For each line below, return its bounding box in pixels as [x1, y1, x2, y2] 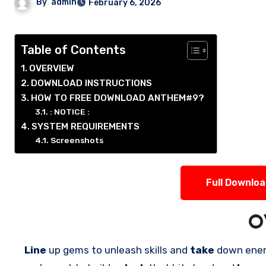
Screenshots [50, 135, 103, 145]
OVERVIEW [29, 63, 75, 74]
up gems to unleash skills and [49, 244, 190, 256]
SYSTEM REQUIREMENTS [31, 121, 140, 132]
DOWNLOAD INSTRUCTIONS [31, 78, 153, 88]
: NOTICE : [49, 107, 90, 116]
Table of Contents [21, 43, 126, 58]
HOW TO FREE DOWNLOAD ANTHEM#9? [31, 93, 205, 103]
